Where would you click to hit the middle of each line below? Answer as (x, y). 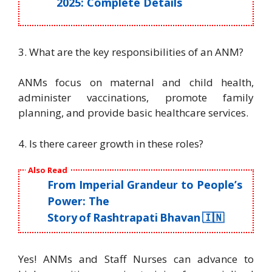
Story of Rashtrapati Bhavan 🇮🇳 (136, 217)
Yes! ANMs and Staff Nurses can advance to (136, 259)
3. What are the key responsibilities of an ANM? (131, 52)
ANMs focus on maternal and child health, (136, 82)
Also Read (48, 170)
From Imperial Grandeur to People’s (145, 184)
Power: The (79, 201)
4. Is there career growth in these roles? (111, 143)
